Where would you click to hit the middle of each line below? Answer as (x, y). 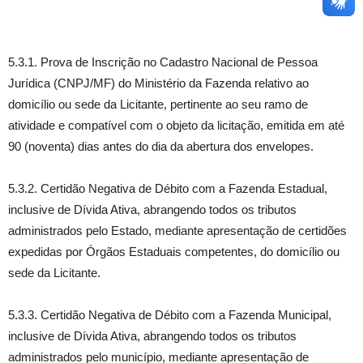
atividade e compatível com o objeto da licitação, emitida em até (176, 125)
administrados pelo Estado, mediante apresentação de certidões (177, 231)
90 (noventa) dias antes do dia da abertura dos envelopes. (161, 146)
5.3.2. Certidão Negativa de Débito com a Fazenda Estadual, (168, 188)
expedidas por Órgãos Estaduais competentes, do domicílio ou (174, 252)
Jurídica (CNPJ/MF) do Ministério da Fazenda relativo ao (158, 83)
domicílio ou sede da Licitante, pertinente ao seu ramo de (158, 104)
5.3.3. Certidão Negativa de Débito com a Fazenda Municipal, (170, 315)
